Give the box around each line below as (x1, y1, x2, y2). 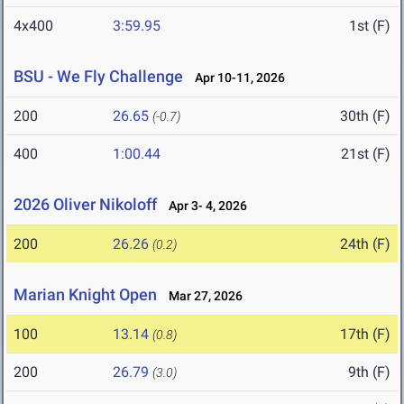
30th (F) (340, 107, 390, 125)
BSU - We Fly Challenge (14, 67, 183, 87)
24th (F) (340, 235, 390, 253)
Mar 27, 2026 (161, 289, 243, 304)
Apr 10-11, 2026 (187, 70, 285, 86)
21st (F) (341, 145, 390, 163)
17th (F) (340, 326, 390, 344)
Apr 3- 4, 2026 (161, 198, 247, 214)
